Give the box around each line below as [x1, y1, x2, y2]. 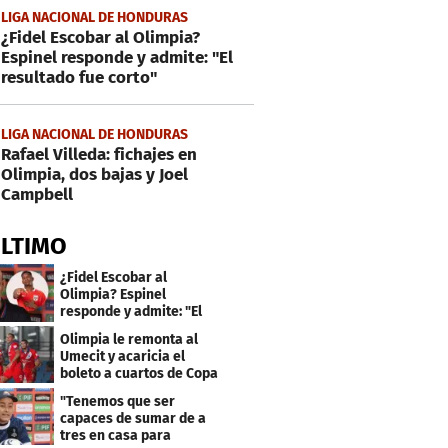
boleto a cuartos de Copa [60, 364, 219, 382]
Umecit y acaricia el [60, 347, 186, 365]
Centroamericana [60, 381, 173, 399]
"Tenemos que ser [60, 392, 176, 410]
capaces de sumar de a [60, 409, 207, 427]
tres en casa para [60, 426, 172, 444]
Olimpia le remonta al [60, 330, 199, 348]
